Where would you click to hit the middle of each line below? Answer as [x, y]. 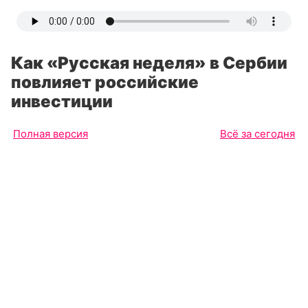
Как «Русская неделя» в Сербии [149, 63]
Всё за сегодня [257, 134]
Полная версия [51, 134]
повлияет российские [105, 82]
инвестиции [62, 101]
